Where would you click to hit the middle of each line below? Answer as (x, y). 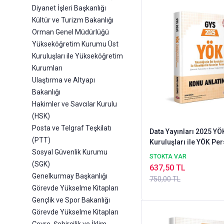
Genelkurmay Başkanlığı (70, 176)
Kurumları (47, 68)
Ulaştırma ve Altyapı (63, 80)
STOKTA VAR (168, 156)
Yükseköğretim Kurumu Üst (75, 44)
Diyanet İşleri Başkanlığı (69, 8)
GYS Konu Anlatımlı (180, 152)
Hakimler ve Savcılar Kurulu (74, 104)
